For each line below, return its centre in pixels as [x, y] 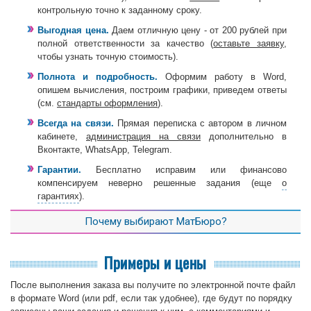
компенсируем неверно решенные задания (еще [160, 183]
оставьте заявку [249, 43]
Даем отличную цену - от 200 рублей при [198, 30]
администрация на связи [143, 136]
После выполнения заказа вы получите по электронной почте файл [153, 285]
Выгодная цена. [73, 30]
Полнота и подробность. [98, 76]
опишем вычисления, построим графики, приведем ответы [162, 90]
